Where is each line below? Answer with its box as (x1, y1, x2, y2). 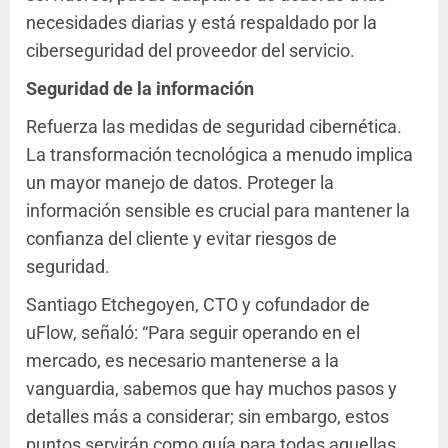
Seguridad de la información (26, 78, 254, 100)
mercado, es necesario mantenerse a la (26, 350, 339, 372)
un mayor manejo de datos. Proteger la (26, 172, 334, 194)
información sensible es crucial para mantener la (26, 200, 410, 222)
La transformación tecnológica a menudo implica (26, 144, 413, 166)
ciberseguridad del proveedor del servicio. (26, 40, 355, 62)
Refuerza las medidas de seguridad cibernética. (26, 116, 402, 138)
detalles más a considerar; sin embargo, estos (26, 406, 389, 428)
